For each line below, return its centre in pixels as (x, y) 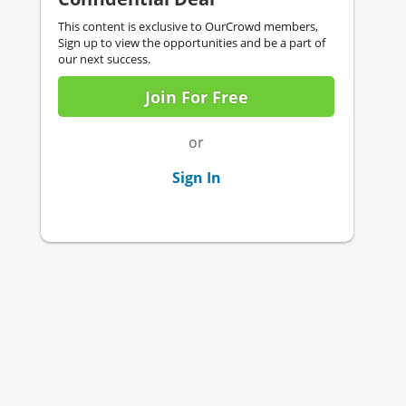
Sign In (196, 178)
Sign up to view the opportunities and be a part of (192, 43)
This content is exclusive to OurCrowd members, (188, 27)
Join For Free (196, 97)
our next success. (104, 59)
